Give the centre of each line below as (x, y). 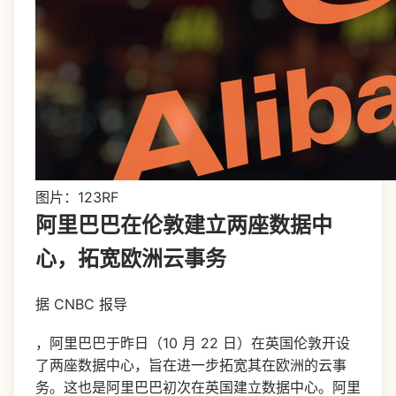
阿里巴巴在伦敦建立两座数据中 (184, 225)
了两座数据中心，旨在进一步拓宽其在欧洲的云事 (191, 365)
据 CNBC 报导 (81, 304)
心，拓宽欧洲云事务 (131, 259)
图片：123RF (77, 197)
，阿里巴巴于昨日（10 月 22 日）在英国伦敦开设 (193, 343)
